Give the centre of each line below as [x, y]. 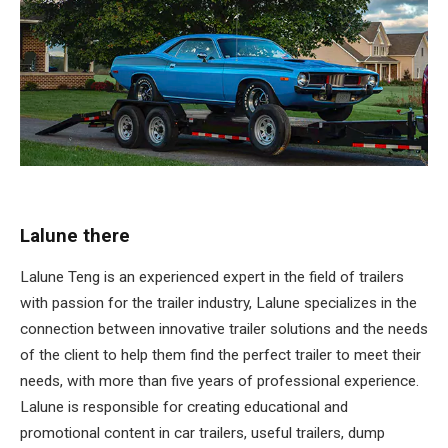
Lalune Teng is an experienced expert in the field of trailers [212, 277]
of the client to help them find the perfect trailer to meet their [220, 355]
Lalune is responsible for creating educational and [184, 407]
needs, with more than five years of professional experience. [219, 381]
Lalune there [75, 236]
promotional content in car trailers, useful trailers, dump [202, 433]
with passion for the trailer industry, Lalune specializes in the [218, 303]
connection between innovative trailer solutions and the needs [224, 329]
